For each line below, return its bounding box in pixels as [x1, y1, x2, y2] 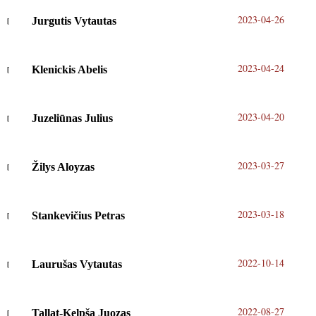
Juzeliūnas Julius [31, 112, 113, 125]
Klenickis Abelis [31, 63, 107, 76]
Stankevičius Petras [31, 209, 125, 222]
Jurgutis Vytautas [31, 15, 116, 28]
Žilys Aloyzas [31, 161, 95, 174]
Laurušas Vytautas [31, 258, 122, 271]
